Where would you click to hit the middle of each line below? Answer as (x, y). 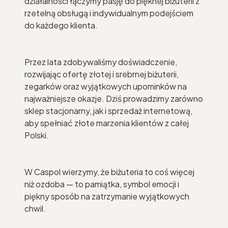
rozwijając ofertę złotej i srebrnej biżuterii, (102, 74)
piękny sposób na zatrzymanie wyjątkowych (107, 196)
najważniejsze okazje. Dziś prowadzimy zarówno (114, 98)
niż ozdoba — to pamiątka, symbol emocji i (102, 184)
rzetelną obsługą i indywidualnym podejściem (109, 13)
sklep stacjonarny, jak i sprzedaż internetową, (108, 110)
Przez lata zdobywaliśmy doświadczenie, (101, 62)
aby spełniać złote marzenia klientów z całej (107, 123)
